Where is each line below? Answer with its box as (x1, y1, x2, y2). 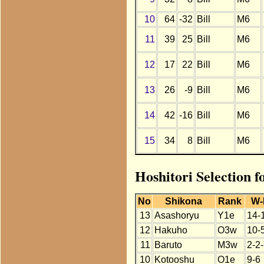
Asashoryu (154, 210, 199, 221)
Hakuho (154, 225, 187, 236)
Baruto (154, 240, 182, 250)
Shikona (165, 196, 203, 207)
